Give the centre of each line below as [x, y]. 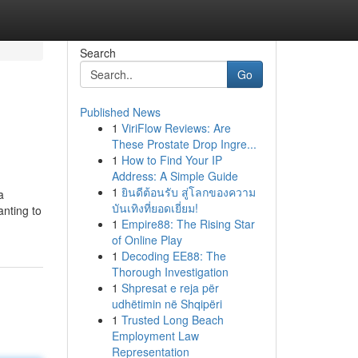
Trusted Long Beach [172, 320]
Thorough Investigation [170, 272]
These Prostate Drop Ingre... [184, 144]
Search [97, 53]
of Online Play [147, 240]
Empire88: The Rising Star [188, 224]
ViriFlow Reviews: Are [176, 128]
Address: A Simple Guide [175, 176]
